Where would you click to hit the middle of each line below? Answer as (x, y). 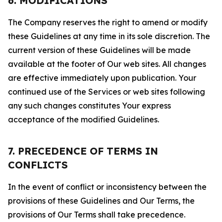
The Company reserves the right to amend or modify (108, 22)
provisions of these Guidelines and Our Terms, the (101, 201)
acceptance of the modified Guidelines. (83, 119)
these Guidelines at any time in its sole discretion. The (109, 36)
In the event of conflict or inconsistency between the (107, 187)
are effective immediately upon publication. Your (102, 78)
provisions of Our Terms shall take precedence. (97, 215)
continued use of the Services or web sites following (107, 92)
